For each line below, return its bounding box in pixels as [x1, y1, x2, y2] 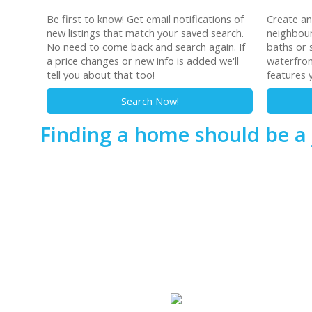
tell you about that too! [47, 67, 155, 81]
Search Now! [120, 93, 179, 108]
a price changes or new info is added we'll [47, 53, 239, 68]
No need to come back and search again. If [47, 39, 245, 54]
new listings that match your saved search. [47, 25, 244, 40]
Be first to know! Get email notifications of [47, 11, 244, 26]
